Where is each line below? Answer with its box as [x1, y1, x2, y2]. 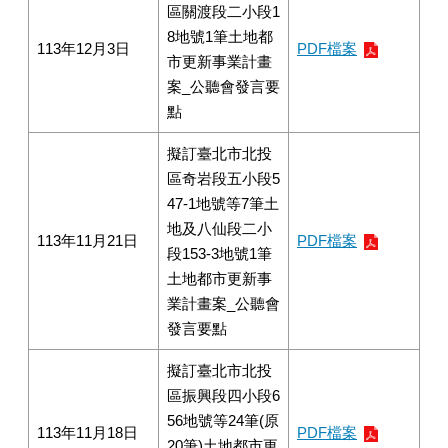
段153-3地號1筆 [167, 245, 272, 262]
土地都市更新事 [167, 270, 272, 287]
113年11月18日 [37, 424, 138, 441]
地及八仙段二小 [167, 220, 272, 237]
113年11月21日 [37, 232, 138, 249]
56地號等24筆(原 [167, 412, 279, 429]
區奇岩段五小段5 [167, 170, 280, 187]
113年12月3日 [37, 40, 130, 57]
